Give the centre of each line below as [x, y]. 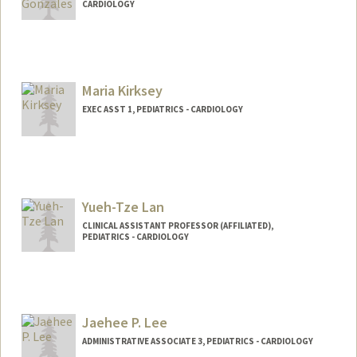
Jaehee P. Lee [124, 323]
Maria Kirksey [122, 90]
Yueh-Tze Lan [123, 206]
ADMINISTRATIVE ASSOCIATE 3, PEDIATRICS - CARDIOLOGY [197, 341]
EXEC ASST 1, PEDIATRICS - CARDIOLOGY [162, 109]
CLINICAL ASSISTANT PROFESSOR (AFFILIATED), [177, 225]
